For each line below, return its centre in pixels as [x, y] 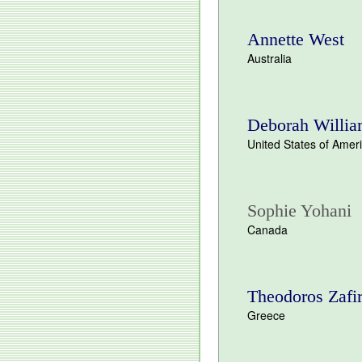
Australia [269, 58]
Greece [266, 315]
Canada [267, 229]
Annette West [296, 39]
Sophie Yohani [299, 210]
